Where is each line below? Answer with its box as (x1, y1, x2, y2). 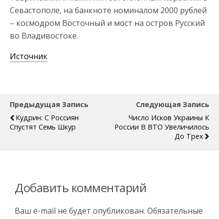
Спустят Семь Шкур (10, 122, 76, 131)
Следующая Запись (136, 100, 209, 109)
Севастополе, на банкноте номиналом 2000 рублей (10, 5, 207, 16)
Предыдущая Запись (10, 100, 88, 109)
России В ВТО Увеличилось (114, 122, 209, 131)
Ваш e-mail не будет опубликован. (15, 205, 145, 216)
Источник (10, 51, 47, 62)
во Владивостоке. (10, 30, 78, 41)
